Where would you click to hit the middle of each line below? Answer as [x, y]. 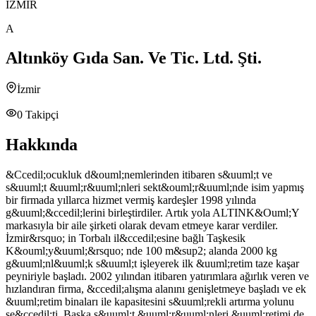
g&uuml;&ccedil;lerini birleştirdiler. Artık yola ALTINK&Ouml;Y [152, 213]
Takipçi [41, 115]
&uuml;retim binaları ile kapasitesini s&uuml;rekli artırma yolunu [150, 302]
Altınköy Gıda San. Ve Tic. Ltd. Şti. [134, 58]
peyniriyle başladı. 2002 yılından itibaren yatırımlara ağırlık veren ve [157, 276]
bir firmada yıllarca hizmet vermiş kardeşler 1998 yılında [131, 200]
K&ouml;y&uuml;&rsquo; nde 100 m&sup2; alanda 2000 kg [141, 251]
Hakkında [42, 145]
